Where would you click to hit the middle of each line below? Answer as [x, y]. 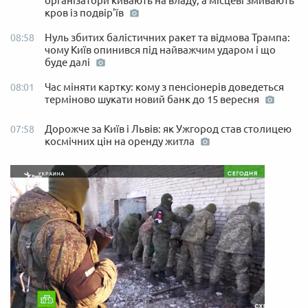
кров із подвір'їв [85, 12]
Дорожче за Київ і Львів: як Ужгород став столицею [168, 129]
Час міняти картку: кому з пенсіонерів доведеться [164, 87]
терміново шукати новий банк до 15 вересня [153, 99]
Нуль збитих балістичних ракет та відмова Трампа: [167, 37]
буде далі [68, 62]
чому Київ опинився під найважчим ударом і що [160, 49]
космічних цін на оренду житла [121, 141]
